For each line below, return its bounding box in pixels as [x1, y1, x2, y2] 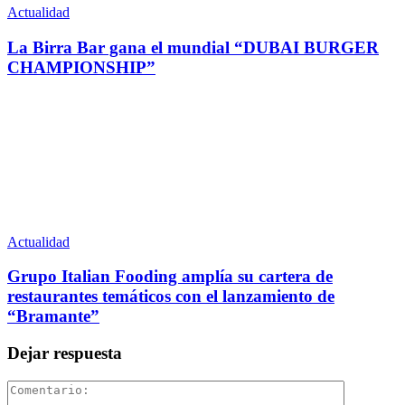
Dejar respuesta [7, 343, 122, 363]
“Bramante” [7, 306, 99, 326]
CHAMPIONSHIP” [7, 57, 155, 77]
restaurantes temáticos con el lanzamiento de [7, 287, 334, 306]
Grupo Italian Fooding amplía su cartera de [7, 267, 333, 287]
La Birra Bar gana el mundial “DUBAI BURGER [7, 37, 379, 57]
